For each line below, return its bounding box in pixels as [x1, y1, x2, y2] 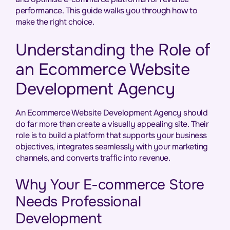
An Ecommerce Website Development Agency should [15, 107, 207, 118]
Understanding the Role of [15, 40, 210, 61]
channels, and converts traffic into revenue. [15, 152, 170, 163]
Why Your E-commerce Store [15, 176, 204, 194]
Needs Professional [15, 193, 141, 211]
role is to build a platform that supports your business [15, 130, 207, 141]
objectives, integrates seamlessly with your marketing [15, 141, 208, 152]
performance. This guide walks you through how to [15, 5, 197, 16]
